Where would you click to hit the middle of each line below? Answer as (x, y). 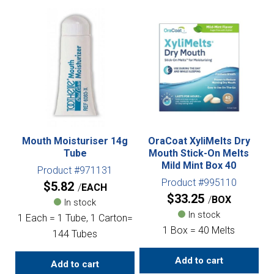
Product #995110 (199, 183)
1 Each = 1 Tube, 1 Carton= (75, 218)
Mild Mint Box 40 (199, 166)
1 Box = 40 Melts (199, 231)
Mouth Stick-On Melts (199, 154)
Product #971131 (75, 171)
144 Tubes (75, 234)
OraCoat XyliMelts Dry (199, 141)
